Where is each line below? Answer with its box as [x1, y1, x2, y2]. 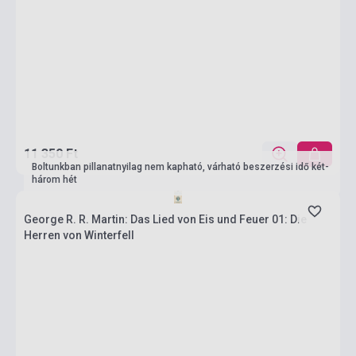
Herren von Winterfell [24, 229, 134, 242]
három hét [32, 174, 77, 185]
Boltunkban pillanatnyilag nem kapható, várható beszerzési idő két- [32, 161, 329, 172]
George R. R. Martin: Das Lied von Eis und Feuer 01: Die [24, 213, 307, 226]
